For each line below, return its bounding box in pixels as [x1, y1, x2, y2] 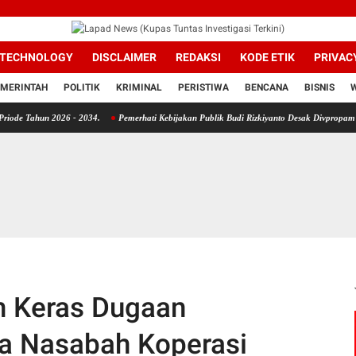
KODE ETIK [240, 51, 295, 64]
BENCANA [245, 82, 288, 93]
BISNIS [304, 82, 335, 93]
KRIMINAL [116, 82, 162, 93]
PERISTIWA [178, 82, 229, 93]
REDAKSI [176, 51, 221, 64]
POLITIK [64, 82, 100, 93]
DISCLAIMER [92, 51, 157, 64]
